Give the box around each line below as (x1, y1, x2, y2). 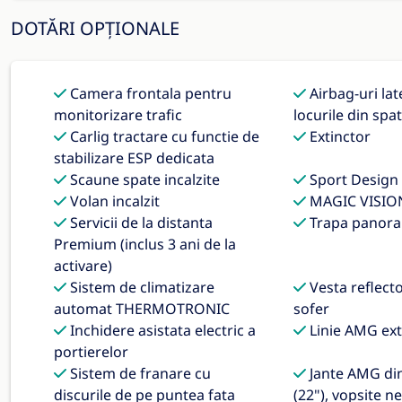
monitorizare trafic (54, 105, 182, 125)
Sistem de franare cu (66, 363, 211, 383)
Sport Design (305, 170, 398, 189)
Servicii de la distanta (66, 213, 213, 232)
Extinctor (305, 127, 371, 146)
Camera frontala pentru (66, 83, 232, 103)
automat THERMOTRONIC (54, 299, 230, 319)
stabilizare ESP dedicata (54, 148, 214, 168)
